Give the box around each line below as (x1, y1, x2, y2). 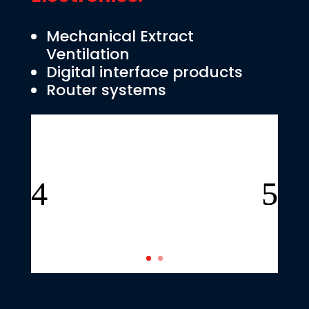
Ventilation (46, 43, 130, 66)
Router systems (46, 79, 166, 101)
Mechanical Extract (46, 26, 194, 48)
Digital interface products (46, 61, 243, 83)
